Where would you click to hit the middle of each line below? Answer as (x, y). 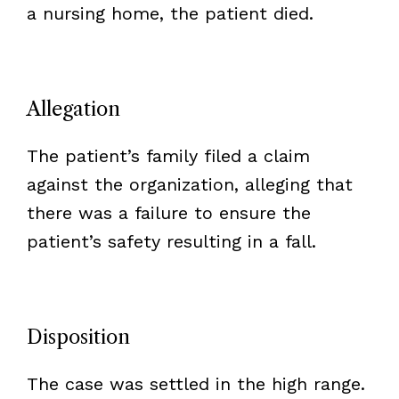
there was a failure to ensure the (168, 212)
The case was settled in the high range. (195, 383)
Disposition (78, 337)
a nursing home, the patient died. (170, 13)
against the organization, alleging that (189, 184)
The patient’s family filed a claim (168, 155)
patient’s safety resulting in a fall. (171, 241)
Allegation (73, 109)
